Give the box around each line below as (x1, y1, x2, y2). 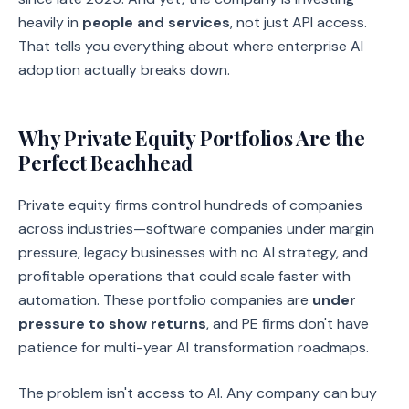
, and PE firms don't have (206, 314, 369, 333)
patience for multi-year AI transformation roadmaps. (18, 338, 369, 357)
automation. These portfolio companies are (18, 290, 312, 309)
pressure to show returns (18, 314, 206, 333)
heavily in (18, 13, 82, 32)
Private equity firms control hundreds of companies (18, 195, 362, 215)
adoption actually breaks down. (18, 60, 230, 79)
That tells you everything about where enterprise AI (18, 37, 363, 56)
